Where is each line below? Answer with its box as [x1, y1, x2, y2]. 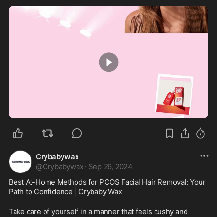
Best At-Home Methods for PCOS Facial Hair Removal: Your [9, 177, 206, 186]
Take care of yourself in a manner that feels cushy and [9, 207, 188, 216]
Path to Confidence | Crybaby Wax [9, 187, 122, 196]
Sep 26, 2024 [88, 162, 133, 171]
